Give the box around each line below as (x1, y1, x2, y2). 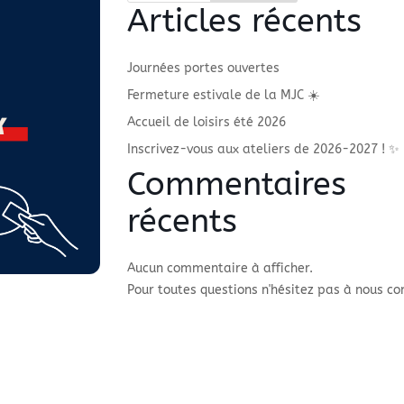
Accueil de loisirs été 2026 (127, 114, 287, 130)
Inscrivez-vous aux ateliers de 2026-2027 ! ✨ (127, 141, 400, 157)
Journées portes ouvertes (127, 60, 280, 76)
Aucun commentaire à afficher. (127, 260, 314, 276)
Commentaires (127, 164, 347, 203)
